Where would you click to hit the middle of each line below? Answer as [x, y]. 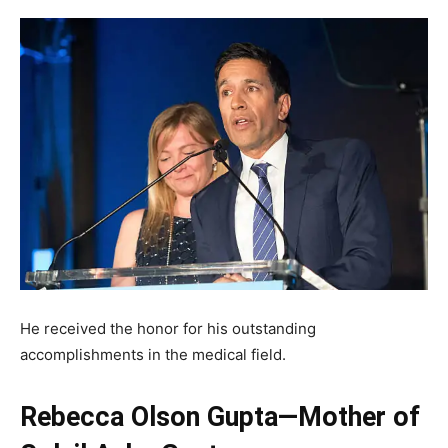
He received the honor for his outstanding [168, 328]
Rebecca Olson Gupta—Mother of [220, 416]
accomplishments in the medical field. [155, 354]
